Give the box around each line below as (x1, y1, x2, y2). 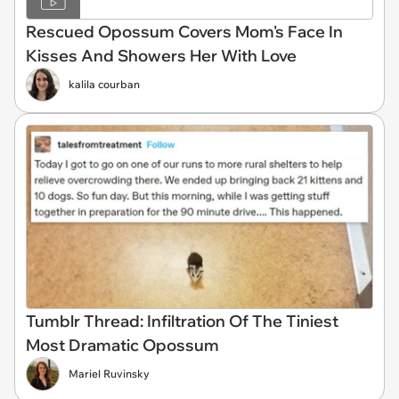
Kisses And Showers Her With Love (26, 45, 297, 66)
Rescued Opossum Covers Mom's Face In (26, 21, 343, 42)
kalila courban (69, 77, 140, 91)
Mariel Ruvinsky (69, 366, 150, 380)
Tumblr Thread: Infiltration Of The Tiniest (26, 310, 338, 331)
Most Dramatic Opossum (26, 334, 219, 355)
